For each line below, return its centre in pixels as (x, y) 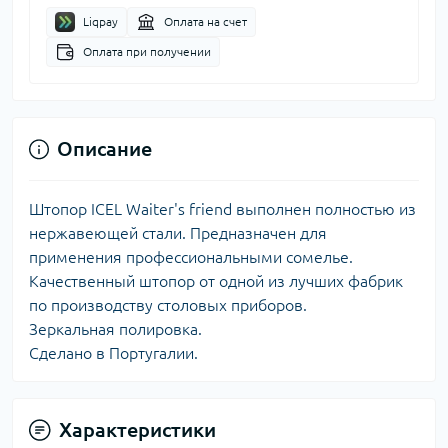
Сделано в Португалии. (113, 353)
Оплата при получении (147, 52)
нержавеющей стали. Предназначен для (178, 233)
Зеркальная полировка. (115, 329)
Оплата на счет (205, 22)
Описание (104, 149)
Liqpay (100, 22)
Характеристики (137, 430)
